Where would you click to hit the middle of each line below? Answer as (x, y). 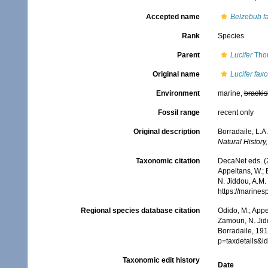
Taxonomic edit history (161, 261)
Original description (166, 132)
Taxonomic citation (167, 161)
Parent (188, 55)
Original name (176, 74)
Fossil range (179, 112)
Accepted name (173, 17)
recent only (235, 112)
